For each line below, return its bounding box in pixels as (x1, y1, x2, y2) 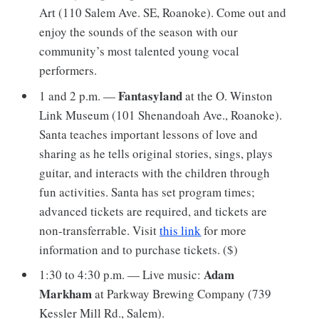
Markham (39, 285, 95, 303)
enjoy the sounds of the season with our (39, 23, 239, 41)
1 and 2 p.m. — (39, 87, 119, 104)
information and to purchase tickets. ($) (39, 241, 239, 258)
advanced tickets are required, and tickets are (39, 202, 268, 219)
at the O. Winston (182, 87, 273, 104)
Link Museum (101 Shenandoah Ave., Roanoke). (39, 106, 283, 123)
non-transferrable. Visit (39, 221, 160, 239)
